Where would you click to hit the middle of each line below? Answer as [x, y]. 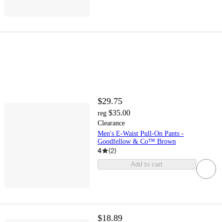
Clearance [111, 123]
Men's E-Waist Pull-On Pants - [140, 134]
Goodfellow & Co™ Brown [137, 142]
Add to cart [147, 165]
